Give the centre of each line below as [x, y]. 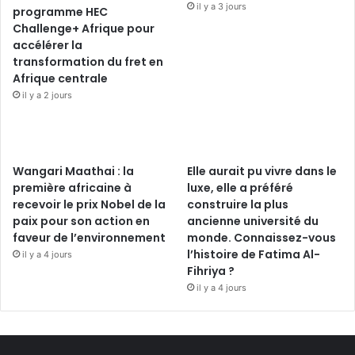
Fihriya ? [211, 271]
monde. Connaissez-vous [262, 237]
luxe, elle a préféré [240, 187]
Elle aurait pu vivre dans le [262, 171]
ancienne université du [253, 221]
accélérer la [48, 45]
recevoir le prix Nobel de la [89, 204]
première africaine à [72, 187]
